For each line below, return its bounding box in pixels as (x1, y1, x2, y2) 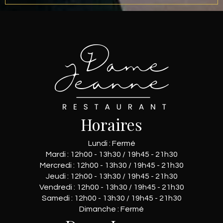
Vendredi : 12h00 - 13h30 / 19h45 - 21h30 (39, 183, 184, 192)
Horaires (81, 113, 142, 135)
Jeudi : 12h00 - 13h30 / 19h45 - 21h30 (45, 172, 178, 181)
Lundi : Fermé (88, 139, 135, 148)
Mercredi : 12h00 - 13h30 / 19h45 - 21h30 (39, 161, 184, 170)
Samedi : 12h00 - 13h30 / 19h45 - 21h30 (41, 194, 182, 203)
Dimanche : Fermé (79, 205, 144, 214)
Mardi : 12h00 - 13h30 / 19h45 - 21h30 (45, 150, 178, 159)
